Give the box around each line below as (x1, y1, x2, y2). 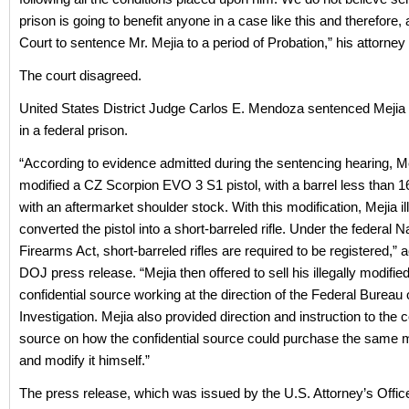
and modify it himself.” (19, 352, 150, 369)
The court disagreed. (19, 68, 142, 84)
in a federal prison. (19, 122, 128, 139)
